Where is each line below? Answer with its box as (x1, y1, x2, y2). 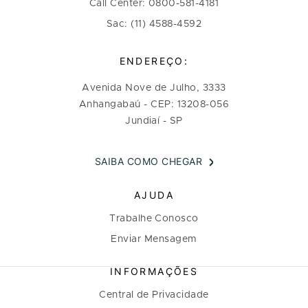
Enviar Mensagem (111, 234, 197, 244)
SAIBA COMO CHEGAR (94, 155, 203, 167)
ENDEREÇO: (119, 54, 189, 67)
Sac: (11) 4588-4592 (106, 19, 202, 29)
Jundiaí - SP (125, 115, 183, 126)
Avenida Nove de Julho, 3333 (82, 82, 226, 93)
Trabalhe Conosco (109, 213, 199, 223)
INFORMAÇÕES (109, 265, 199, 277)
